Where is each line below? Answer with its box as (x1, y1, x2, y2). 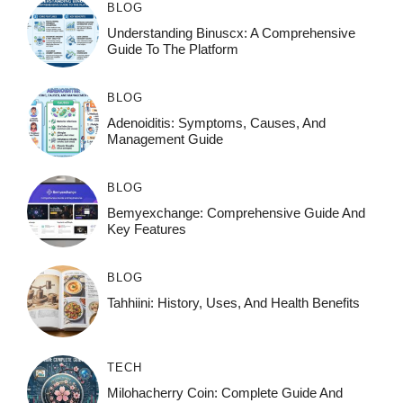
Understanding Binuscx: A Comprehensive (106, 25, 355, 41)
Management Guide (106, 131, 223, 148)
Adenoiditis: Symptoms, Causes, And (106, 115, 326, 131)
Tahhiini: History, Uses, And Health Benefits (106, 295, 360, 311)
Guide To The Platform (106, 41, 238, 58)
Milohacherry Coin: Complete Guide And (106, 385, 343, 401)
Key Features (106, 221, 186, 237)
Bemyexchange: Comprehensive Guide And (106, 205, 365, 221)
